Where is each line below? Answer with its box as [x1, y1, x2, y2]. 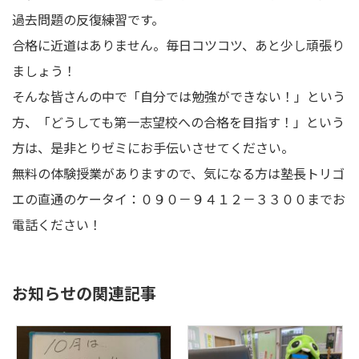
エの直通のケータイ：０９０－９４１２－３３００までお [12, 189, 345, 208]
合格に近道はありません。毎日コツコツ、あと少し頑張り [12, 35, 345, 54]
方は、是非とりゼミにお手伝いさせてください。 [12, 138, 294, 157]
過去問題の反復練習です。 [12, 10, 164, 29]
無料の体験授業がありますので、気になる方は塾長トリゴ [12, 163, 345, 183]
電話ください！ [12, 215, 102, 234]
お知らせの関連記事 [12, 281, 156, 305]
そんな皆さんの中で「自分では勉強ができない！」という [12, 87, 345, 106]
